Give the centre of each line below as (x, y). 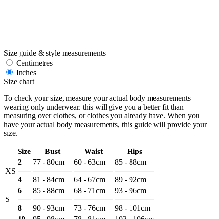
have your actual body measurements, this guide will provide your (105, 124)
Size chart (19, 81)
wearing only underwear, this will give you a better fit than (94, 107)
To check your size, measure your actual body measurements (97, 98)
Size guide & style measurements (55, 53)
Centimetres (33, 63)
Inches (25, 72)
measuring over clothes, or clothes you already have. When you (102, 115)
